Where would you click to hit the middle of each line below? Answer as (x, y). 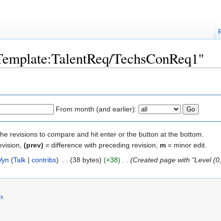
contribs (44, 160)
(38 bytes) (86, 160)
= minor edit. (186, 145)
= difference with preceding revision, (102, 145)
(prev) (34, 145)
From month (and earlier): (96, 109)
